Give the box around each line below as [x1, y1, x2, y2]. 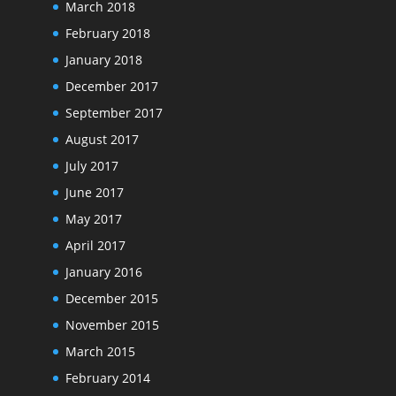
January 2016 [65, 263, 142, 280]
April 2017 [65, 236, 126, 254]
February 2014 [65, 369, 150, 386]
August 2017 [65, 130, 139, 148]
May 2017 [65, 209, 122, 227]
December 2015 [65, 289, 158, 307]
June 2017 [65, 183, 124, 201]
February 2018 [65, 24, 150, 42]
